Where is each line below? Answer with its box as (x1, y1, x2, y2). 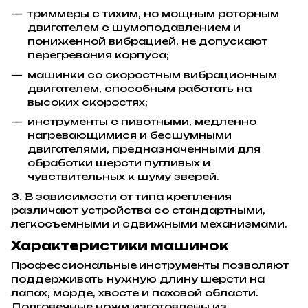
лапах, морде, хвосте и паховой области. (11, 287, 258, 299)
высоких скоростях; (27, 96, 148, 108)
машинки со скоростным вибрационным (27, 68, 277, 80)
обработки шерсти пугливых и (27, 157, 210, 169)
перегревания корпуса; (27, 49, 169, 61)
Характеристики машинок (11, 237, 228, 253)
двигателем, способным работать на (27, 82, 252, 94)
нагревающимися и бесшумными (27, 129, 232, 142)
